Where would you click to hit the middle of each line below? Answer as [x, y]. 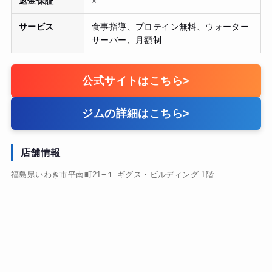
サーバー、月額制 [127, 40]
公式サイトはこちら [133, 80]
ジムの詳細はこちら [133, 113]
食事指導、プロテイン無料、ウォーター [170, 26]
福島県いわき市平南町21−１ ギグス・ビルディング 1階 [112, 175]
